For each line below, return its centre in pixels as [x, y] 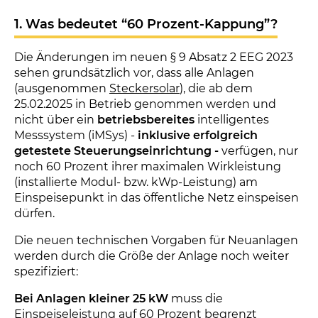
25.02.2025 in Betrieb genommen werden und [145, 104]
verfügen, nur [260, 151]
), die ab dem [216, 88]
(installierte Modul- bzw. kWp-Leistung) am [136, 182]
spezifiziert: [46, 272]
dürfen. [36, 213]
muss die [196, 298]
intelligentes [232, 120]
